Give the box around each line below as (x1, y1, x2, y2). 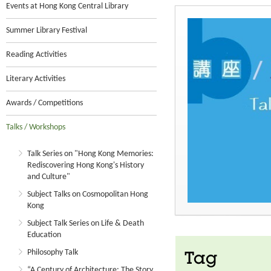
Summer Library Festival (6, 26, 87, 35)
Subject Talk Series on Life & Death (27, 219, 144, 228)
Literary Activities (6, 74, 65, 83)
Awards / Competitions (6, 99, 83, 108)
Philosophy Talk (27, 248, 78, 257)
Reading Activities (6, 50, 67, 59)
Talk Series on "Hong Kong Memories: (27, 149, 154, 158)
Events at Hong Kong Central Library (6, 2, 128, 11)
